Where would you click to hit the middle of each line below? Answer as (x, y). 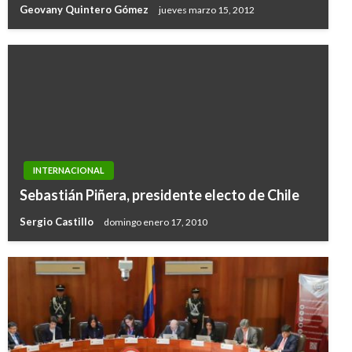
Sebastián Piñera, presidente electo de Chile (159, 195)
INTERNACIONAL (69, 170)
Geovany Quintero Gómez (85, 10)
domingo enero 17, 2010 (156, 222)
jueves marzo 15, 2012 (207, 9)
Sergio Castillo (58, 222)
